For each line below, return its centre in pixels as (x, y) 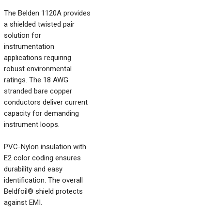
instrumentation (29, 46)
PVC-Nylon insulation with (45, 147)
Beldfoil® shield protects (43, 191)
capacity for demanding (41, 113)
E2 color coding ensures (42, 158)
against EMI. (23, 202)
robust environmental (38, 69)
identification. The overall (43, 180)
